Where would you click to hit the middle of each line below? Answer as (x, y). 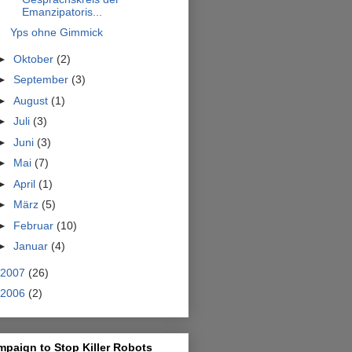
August (32, 100)
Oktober (35, 59)
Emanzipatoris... (62, 11)
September (42, 80)
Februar (35, 225)
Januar (32, 246)
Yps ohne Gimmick (56, 33)
